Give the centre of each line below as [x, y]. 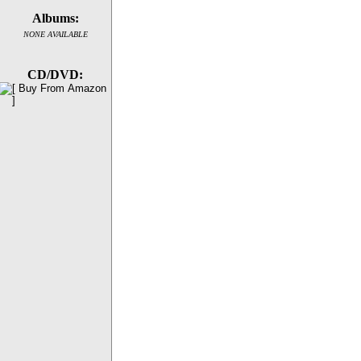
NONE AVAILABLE [55, 34]
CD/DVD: [55, 75]
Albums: [55, 18]
